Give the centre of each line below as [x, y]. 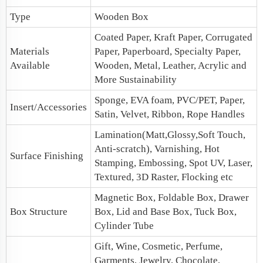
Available [30, 65]
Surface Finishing [47, 156]
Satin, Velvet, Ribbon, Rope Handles [170, 114]
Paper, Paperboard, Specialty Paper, [168, 51]
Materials [30, 51]
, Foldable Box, [186, 198]
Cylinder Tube [124, 226]
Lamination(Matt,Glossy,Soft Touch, [170, 135]
